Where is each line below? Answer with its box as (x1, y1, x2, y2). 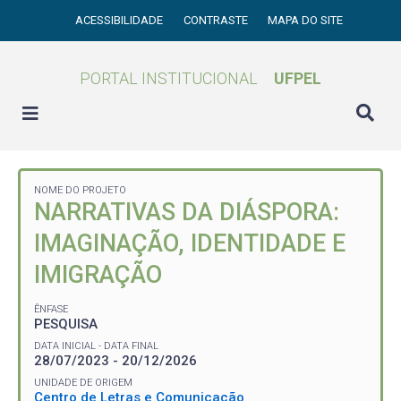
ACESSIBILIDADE (75, 13, 166, 27)
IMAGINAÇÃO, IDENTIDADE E (34, 229, 346, 258)
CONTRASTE (183, 13, 251, 27)
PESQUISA (34, 315, 98, 332)
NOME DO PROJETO (34, 184, 126, 196)
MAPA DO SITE (268, 13, 344, 27)
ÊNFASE (34, 303, 68, 315)
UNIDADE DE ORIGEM (34, 376, 132, 388)
